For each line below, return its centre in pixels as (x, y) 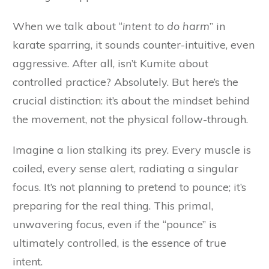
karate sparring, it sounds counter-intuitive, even (134, 45)
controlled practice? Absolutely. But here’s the (125, 82)
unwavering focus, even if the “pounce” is (115, 225)
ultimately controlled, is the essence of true (119, 243)
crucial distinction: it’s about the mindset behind (131, 101)
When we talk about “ (68, 26)
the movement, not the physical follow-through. (130, 119)
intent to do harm (166, 26)
